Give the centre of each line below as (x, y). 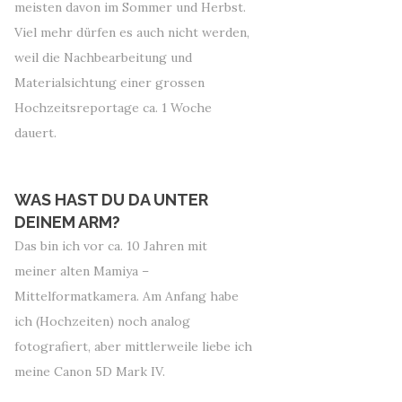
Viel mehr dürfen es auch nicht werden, (132, 32)
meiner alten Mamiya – (82, 271)
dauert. (35, 133)
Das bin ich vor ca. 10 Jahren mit (111, 246)
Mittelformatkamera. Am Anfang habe (127, 296)
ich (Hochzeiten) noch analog (102, 321)
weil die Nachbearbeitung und (103, 57)
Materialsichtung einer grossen (109, 83)
